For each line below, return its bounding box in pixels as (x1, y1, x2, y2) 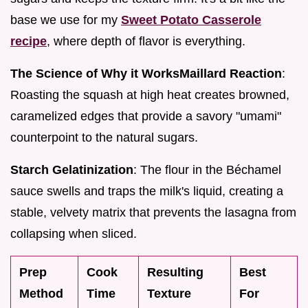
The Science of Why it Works (10, 66, 179, 80)
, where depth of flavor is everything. (47, 34, 245, 48)
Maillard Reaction (179, 66, 282, 80)
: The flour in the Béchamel (133, 162, 281, 177)
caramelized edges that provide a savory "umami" (10, 109, 281, 123)
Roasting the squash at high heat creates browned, (10, 87, 289, 102)
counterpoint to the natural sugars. (10, 130, 198, 144)
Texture (147, 286, 191, 300)
